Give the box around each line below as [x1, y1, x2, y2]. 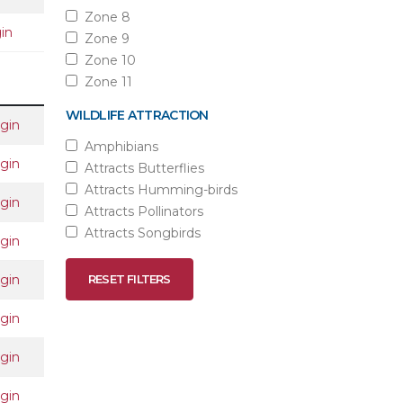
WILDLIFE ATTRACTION [66, 107, 209, 123]
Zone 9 [77, 31, 130, 47]
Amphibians [77, 139, 158, 155]
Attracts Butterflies [77, 160, 204, 176]
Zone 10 [77, 52, 136, 68]
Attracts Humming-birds [77, 182, 237, 198]
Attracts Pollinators [77, 203, 203, 219]
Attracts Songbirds [77, 225, 201, 241]
